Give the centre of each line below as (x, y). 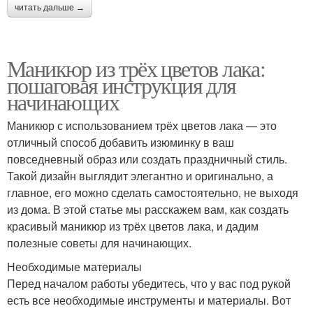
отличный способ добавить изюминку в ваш (121, 142)
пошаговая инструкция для (122, 85)
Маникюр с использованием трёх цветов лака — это (142, 125)
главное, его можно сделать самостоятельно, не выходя (153, 192)
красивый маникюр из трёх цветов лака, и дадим (133, 226)
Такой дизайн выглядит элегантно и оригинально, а (140, 175)
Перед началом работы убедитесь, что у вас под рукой (149, 283)
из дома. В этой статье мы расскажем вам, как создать (148, 209)
